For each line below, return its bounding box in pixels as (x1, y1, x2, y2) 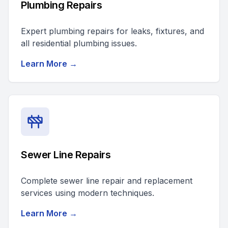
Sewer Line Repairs (21, 149, 110, 161)
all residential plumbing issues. (21, 38, 137, 48)
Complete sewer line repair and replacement (21, 176, 192, 186)
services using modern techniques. (21, 188, 154, 198)
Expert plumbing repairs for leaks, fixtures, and (21, 26, 204, 36)
